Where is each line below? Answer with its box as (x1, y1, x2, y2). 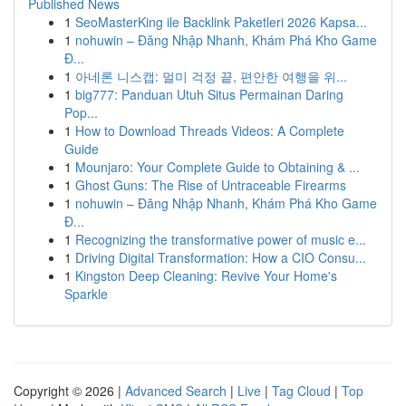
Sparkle (64, 285, 108, 303)
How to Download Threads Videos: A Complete (75, 121, 344, 140)
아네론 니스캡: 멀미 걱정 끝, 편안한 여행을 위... (75, 67, 347, 85)
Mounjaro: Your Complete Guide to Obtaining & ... (75, 158, 360, 176)
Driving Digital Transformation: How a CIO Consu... (75, 248, 366, 266)
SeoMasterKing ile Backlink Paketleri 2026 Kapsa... (75, 13, 367, 31)
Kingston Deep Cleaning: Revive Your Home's (75, 266, 337, 285)
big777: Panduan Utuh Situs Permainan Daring (75, 85, 343, 103)
